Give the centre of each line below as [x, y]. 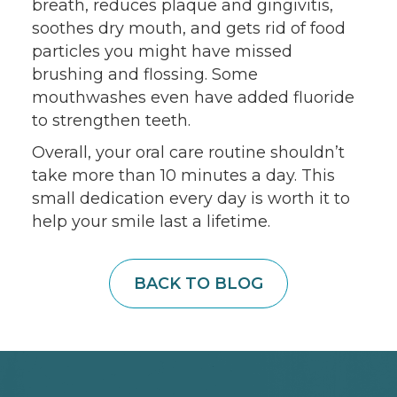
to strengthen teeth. [111, 120]
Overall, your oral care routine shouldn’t [188, 152]
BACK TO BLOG [198, 283]
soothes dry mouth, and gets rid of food [188, 27]
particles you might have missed [162, 51]
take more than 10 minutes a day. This [183, 175]
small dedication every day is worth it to [191, 198]
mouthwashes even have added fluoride [193, 97]
